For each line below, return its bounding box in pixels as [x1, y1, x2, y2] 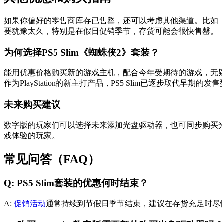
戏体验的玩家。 [4, 131, 59, 140]
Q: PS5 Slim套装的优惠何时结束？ [4, 177, 148, 188]
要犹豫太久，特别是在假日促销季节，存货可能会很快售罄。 [4, 26, 218, 35]
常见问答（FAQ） [4, 152, 100, 166]
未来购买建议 [4, 99, 60, 110]
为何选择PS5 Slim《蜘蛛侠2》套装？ [4, 47, 159, 57]
